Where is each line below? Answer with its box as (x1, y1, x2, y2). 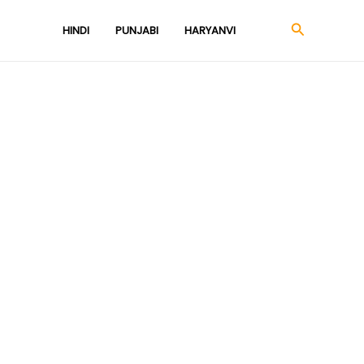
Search (289, 19, 341, 40)
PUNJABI (115, 23, 158, 38)
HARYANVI (184, 23, 236, 38)
